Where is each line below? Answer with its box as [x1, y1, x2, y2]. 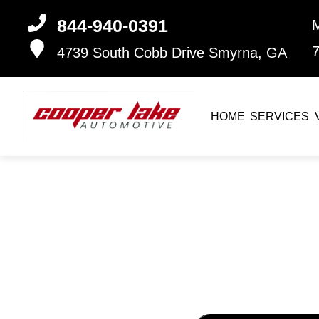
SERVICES [250, 110, 310, 122]
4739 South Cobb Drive [57, 45, 209, 61]
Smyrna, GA [209, 45, 287, 61]
